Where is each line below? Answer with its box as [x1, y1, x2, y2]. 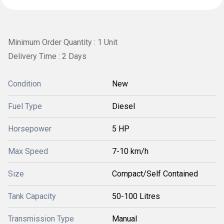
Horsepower [8, 124, 51, 134]
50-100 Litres [112, 191, 160, 201]
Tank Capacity [8, 191, 56, 201]
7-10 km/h [112, 146, 148, 156]
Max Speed [8, 146, 48, 156]
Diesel [112, 101, 135, 111]
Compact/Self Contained [112, 169, 198, 179]
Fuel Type [8, 101, 42, 111]
